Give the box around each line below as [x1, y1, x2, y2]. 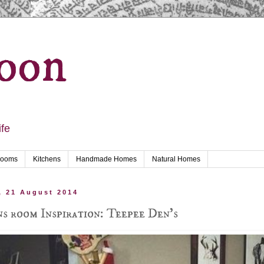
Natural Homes [152, 155, 200, 164]
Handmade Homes [76, 155, 137, 164]
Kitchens [33, 155, 61, 164]
